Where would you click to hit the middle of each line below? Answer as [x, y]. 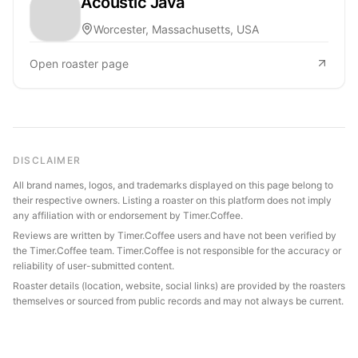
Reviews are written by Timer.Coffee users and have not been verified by [175, 235]
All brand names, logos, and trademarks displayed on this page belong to [173, 185]
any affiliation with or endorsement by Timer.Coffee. [128, 215]
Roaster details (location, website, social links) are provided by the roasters [179, 285]
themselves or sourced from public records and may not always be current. [178, 300]
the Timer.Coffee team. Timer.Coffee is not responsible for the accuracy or [177, 250]
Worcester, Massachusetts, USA [176, 29]
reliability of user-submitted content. [93, 265]
